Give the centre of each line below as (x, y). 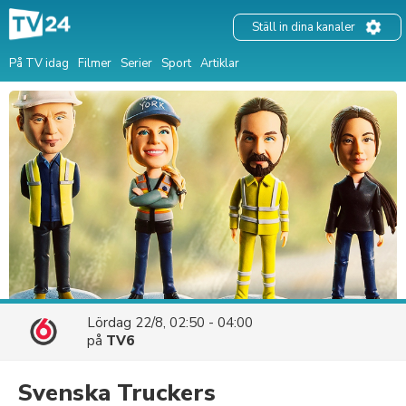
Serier (136, 63)
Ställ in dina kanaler (304, 28)
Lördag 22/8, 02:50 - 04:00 (170, 323)
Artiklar (220, 63)
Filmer (95, 63)
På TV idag (39, 63)
